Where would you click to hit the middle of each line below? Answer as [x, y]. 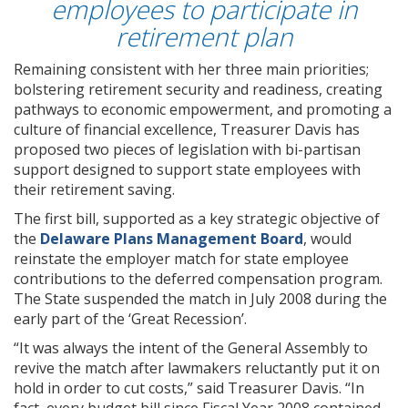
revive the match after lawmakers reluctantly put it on [197, 368]
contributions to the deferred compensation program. [198, 279]
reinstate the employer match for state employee [181, 259]
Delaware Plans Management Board [172, 239]
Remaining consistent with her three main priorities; [191, 70]
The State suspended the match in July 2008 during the [200, 299]
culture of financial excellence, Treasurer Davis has [187, 130]
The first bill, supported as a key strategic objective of [197, 219]
